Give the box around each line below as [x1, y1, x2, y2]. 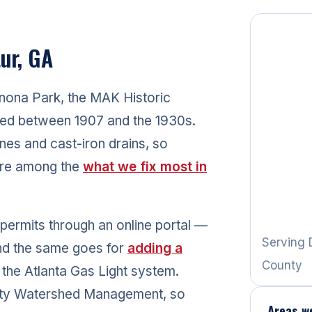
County [262, 258, 303, 272]
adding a [127, 240, 182, 256]
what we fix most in [83, 158, 207, 175]
